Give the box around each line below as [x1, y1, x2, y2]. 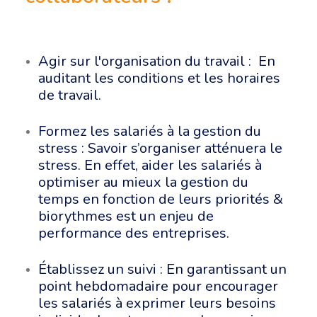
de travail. [38, 86, 101, 105]
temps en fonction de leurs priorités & [38, 190, 283, 209]
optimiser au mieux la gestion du [38, 173, 248, 192]
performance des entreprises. [38, 224, 233, 243]
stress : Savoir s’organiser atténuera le [38, 139, 282, 158]
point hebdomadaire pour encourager [38, 277, 278, 296]
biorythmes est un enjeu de [38, 207, 214, 226]
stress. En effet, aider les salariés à [38, 156, 262, 175]
